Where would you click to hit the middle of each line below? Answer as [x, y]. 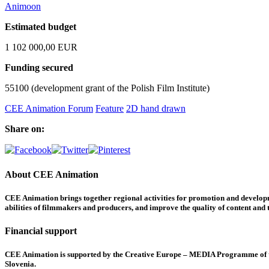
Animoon [23, 7]
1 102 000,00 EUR [41, 47]
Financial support [41, 231]
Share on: [25, 129]
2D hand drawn [156, 109]
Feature [110, 109]
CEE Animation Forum [49, 109]
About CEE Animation [52, 174]
